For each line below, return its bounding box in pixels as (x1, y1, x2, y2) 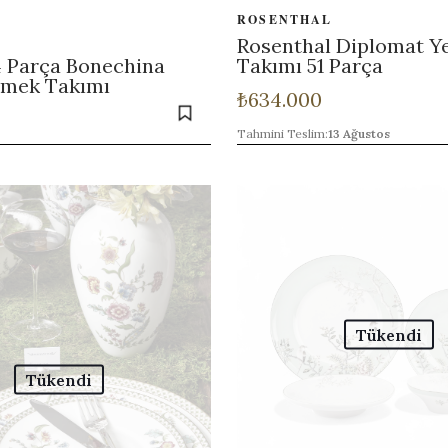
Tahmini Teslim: (237, 125, 329, 141)
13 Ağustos (328, 125, 391, 141)
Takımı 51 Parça (237, 52, 384, 78)
